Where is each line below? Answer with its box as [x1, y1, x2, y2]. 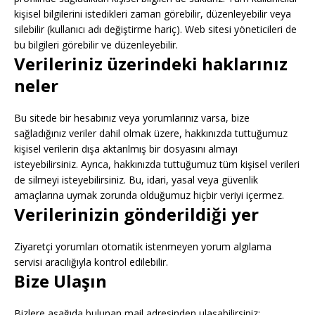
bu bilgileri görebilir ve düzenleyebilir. [14, 38, 178, 51]
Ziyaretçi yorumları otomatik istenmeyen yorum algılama [14, 240, 271, 253]
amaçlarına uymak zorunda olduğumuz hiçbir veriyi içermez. [14, 188, 284, 202]
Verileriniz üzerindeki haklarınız [14, 52, 288, 75]
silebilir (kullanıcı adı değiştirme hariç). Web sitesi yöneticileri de [14, 22, 297, 36]
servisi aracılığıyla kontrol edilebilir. [14, 255, 168, 269]
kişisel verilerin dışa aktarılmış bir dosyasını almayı [14, 142, 238, 155]
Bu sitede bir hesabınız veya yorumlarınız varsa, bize [14, 111, 250, 124]
